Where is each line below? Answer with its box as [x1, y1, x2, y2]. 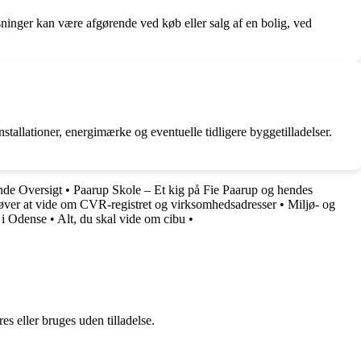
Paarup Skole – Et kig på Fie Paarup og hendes [73, 183, 313, 197]
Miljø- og [288, 197, 335, 212]
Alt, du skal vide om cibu [57, 212, 185, 226]
